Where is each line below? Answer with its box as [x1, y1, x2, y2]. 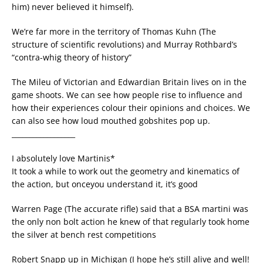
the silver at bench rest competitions [12, 229, 156, 241]
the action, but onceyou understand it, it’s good [12, 178, 198, 190]
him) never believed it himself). [12, 1, 134, 13]
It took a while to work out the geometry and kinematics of [12, 166, 240, 177]
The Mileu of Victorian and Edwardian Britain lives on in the [12, 76, 247, 88]
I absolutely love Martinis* [12, 153, 115, 164]
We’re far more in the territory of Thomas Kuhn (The [12, 26, 216, 38]
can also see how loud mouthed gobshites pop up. [12, 115, 210, 127]
